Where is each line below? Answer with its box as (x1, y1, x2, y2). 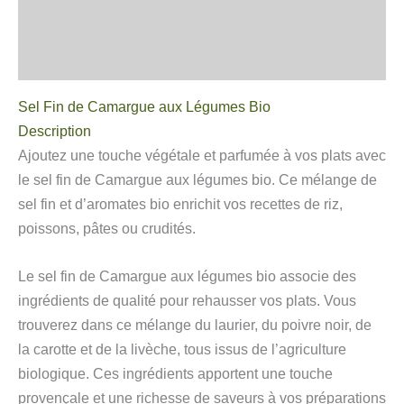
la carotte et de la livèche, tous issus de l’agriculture (18, 342, 346, 358)
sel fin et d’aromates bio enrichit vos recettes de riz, (18, 197, 343, 213)
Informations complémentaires (18, 14, 226, 31)
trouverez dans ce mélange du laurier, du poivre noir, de (18, 317, 372, 334)
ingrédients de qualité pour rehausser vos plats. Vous (18, 293, 356, 309)
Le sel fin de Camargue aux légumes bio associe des (18, 269, 356, 285)
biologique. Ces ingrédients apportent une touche (18, 366, 333, 382)
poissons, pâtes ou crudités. (18, 221, 196, 237)
